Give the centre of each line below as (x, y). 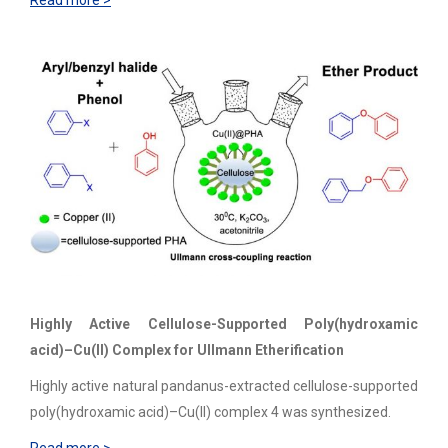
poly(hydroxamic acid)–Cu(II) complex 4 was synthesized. (210, 412)
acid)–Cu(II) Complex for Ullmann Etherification (187, 350)
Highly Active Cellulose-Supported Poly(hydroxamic (224, 324)
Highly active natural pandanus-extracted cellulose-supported (224, 386)
